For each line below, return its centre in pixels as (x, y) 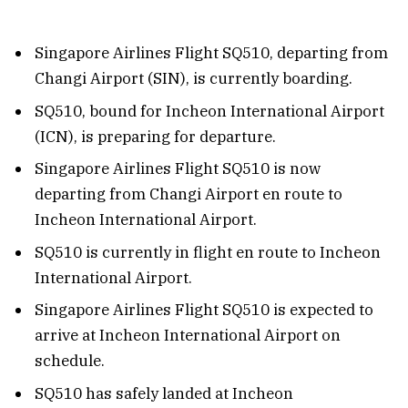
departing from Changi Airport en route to (189, 194)
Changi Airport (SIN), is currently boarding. (194, 79)
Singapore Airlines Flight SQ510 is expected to (204, 310)
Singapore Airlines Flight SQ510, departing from (211, 53)
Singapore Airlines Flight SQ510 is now (178, 169)
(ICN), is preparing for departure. (155, 136)
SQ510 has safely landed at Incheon (164, 393)
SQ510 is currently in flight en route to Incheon (208, 252)
